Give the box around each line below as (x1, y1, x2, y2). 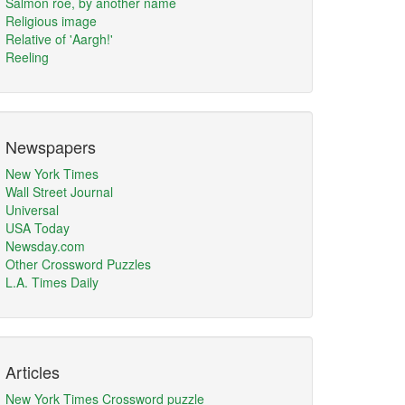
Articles (5, 360, 60, 383)
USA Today (5, 219, 70, 237)
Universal (5, 201, 59, 219)
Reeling (5, 48, 49, 66)
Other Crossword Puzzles (5, 255, 151, 273)
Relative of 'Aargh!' (5, 30, 113, 48)
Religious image (5, 12, 97, 30)
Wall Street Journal (5, 183, 113, 201)
